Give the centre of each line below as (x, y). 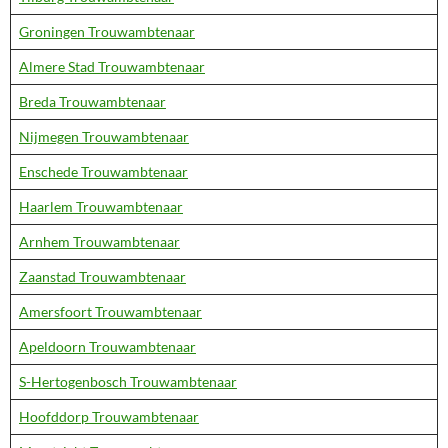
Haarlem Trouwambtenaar (101, 206)
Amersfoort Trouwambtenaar (110, 311)
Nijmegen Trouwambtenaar (104, 136)
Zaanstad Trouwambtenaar (102, 276)
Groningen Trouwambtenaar (107, 31)
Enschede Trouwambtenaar (103, 171)
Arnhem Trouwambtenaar (99, 241)
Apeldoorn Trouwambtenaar (107, 346)
